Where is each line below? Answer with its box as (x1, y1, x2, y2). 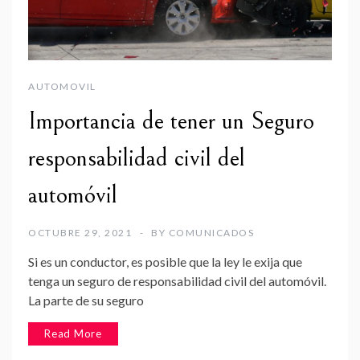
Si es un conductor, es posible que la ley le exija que (28, 253, 302, 269)
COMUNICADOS (168, 226, 254, 239)
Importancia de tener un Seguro (28, 106, 314, 136)
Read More (44, 326, 103, 340)
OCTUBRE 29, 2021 (28, 226, 132, 239)
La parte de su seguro (28, 292, 144, 308)
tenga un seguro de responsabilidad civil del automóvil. (28, 272, 326, 288)
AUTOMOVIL (28, 80, 96, 92)
